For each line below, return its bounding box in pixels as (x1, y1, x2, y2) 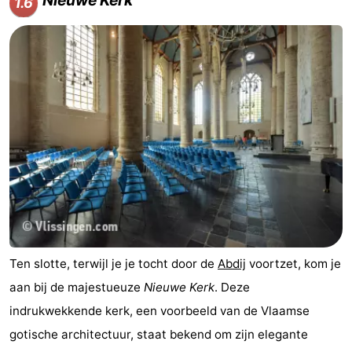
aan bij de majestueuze (9, 279, 144, 295)
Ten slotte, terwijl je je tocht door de (9, 255, 218, 271)
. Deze (214, 279, 250, 295)
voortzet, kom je (246, 255, 341, 271)
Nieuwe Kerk (144, 279, 214, 295)
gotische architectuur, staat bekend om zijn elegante (9, 326, 308, 342)
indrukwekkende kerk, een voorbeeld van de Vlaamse (9, 302, 310, 318)
